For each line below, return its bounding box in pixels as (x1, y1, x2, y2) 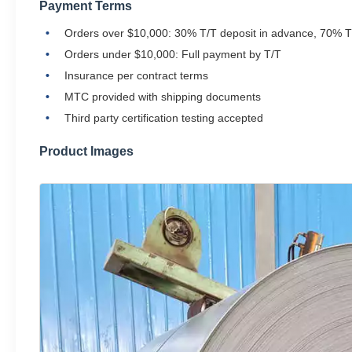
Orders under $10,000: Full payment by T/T (64, 48, 281, 60)
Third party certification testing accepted (64, 112, 263, 124)
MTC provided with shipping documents (64, 90, 261, 103)
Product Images (39, 145, 134, 158)
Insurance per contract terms (64, 69, 208, 82)
